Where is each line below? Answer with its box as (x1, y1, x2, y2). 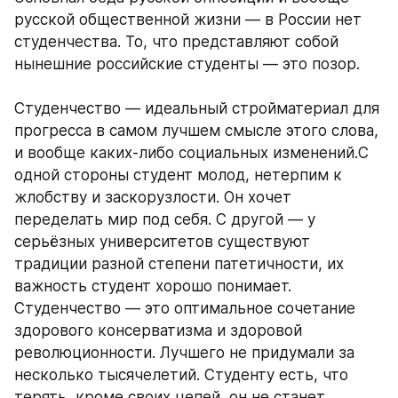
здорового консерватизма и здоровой (14, 322, 302, 340)
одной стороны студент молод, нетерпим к (14, 166, 342, 185)
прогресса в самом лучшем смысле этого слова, (14, 122, 378, 140)
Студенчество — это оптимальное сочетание (14, 299, 355, 318)
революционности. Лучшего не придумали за (14, 344, 354, 362)
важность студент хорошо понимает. (14, 277, 291, 296)
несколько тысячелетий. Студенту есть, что (14, 366, 348, 385)
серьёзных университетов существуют (14, 233, 310, 251)
